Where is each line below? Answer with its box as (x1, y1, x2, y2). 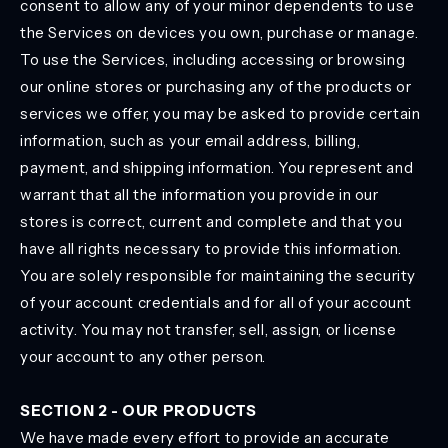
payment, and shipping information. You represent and (20, 158, 414, 177)
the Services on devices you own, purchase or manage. (20, 23, 419, 42)
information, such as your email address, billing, (20, 131, 361, 150)
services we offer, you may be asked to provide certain (20, 104, 421, 123)
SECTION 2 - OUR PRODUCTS (20, 401, 257, 420)
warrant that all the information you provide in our (20, 185, 379, 204)
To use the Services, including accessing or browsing (20, 50, 406, 69)
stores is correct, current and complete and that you (20, 212, 403, 231)
